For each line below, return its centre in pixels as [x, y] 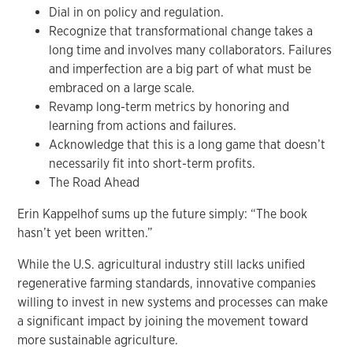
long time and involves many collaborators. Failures [191, 50]
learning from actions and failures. [143, 125]
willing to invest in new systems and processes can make [173, 302]
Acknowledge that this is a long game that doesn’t [188, 144]
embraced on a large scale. [122, 87]
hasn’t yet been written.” [85, 232]
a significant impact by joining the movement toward [163, 321]
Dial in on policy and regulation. [137, 12]
